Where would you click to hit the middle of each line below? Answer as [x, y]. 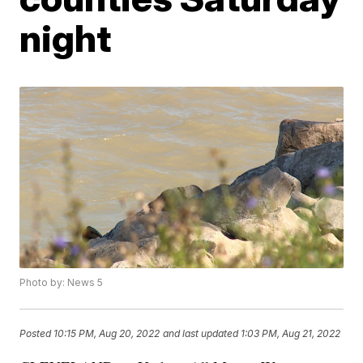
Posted [37, 333]
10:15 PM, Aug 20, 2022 [107, 333]
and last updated [201, 333]
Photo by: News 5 [62, 283]
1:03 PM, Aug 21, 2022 [291, 333]
